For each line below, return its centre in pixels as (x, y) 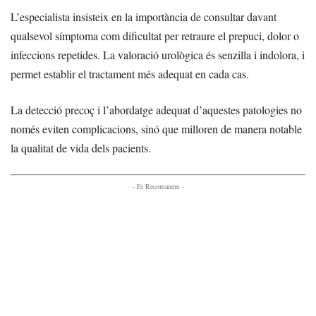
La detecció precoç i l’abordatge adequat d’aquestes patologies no (156, 110)
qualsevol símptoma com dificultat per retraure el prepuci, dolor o (155, 36)
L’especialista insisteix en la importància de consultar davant (144, 17)
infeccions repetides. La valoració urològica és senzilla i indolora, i (158, 55)
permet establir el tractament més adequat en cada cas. (130, 74)
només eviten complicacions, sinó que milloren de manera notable (156, 129)
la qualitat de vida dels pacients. (81, 148)
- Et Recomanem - (158, 187)
